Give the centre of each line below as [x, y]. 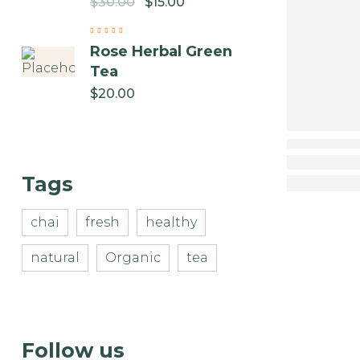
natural [55, 257]
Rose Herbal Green [161, 52]
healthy [171, 222]
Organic [133, 257]
